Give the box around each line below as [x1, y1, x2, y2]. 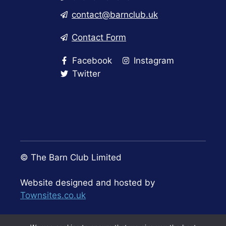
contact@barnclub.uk [72, 9, 158, 20]
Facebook [72, 55, 112, 66]
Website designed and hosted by [20, 178, 155, 188]
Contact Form [72, 32, 127, 42]
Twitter [72, 68, 100, 79]
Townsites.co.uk [20, 190, 86, 200]
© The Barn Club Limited [20, 152, 122, 162]
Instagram [133, 55, 174, 66]
